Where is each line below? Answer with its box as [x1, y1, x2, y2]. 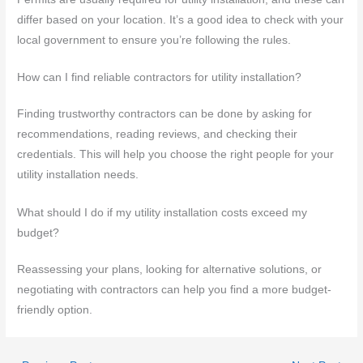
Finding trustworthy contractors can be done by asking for [17, 108, 313, 121]
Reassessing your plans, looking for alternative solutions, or [17, 263, 322, 276]
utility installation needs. [17, 169, 139, 181]
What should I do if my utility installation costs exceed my [17, 207, 308, 220]
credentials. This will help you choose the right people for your [17, 148, 335, 161]
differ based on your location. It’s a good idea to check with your [17, 13, 344, 26]
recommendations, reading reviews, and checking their [17, 128, 298, 141]
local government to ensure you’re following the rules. [17, 33, 292, 46]
